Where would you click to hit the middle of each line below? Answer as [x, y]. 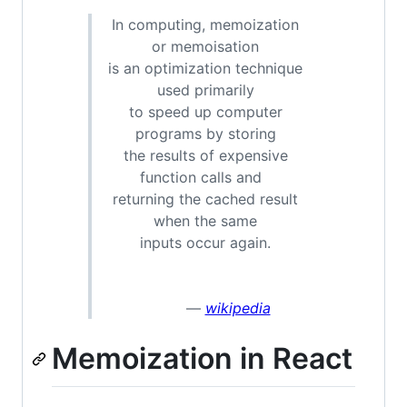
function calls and [205, 177]
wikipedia [238, 308]
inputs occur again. [205, 243]
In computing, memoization [205, 25]
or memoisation [205, 46]
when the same [205, 221]
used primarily [205, 90]
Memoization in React [202, 358]
